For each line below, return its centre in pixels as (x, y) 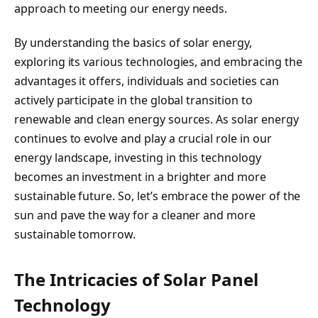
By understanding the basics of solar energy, (133, 42)
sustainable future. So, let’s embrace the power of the (158, 196)
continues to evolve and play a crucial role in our (143, 138)
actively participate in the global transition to (133, 100)
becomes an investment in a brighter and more (140, 176)
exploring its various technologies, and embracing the (158, 61)
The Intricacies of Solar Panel (136, 280)
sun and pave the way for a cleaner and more (135, 215)
